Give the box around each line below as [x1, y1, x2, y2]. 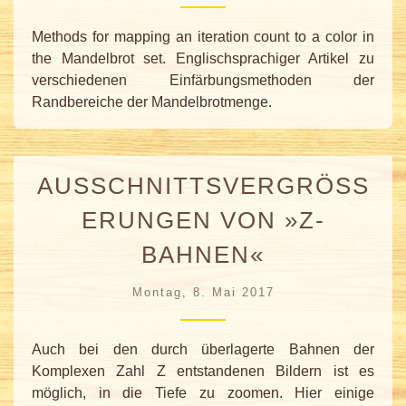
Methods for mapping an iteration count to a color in [32, 29, 374, 45]
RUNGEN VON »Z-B [81, 207, 325, 233]
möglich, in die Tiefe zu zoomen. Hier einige [32, 384, 374, 401]
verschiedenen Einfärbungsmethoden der [32, 72, 374, 89]
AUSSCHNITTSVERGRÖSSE [36, 172, 370, 198]
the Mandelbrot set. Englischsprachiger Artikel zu [32, 51, 374, 67]
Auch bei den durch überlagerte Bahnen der [32, 341, 374, 357]
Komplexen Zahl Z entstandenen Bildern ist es [32, 362, 374, 379]
